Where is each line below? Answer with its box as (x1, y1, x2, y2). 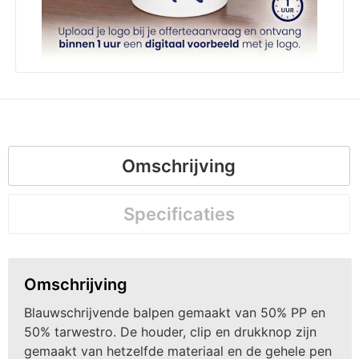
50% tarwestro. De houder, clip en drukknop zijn (23, 323, 317, 340)
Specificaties (123, 203, 235, 224)
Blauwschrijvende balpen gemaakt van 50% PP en (23, 304, 325, 321)
